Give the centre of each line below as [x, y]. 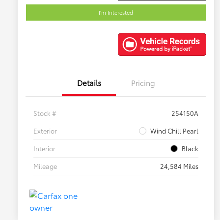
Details [89, 83]
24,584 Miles [179, 166]
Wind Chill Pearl [174, 131]
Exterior [45, 131]
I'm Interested [116, 12]
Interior [44, 149]
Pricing [143, 83]
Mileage [45, 166]
